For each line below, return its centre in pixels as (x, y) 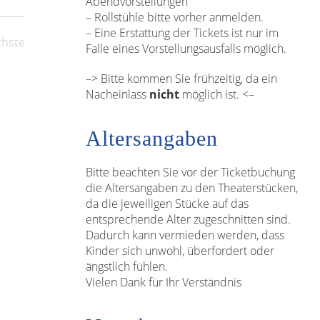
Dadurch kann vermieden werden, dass (185, 235)
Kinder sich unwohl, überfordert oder (180, 251)
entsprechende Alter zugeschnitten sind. (188, 219)
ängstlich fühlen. (126, 266)
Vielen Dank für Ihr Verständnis (163, 282)
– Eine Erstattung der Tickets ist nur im (182, 33)
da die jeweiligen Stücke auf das (167, 204)
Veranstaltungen (47, 57)
